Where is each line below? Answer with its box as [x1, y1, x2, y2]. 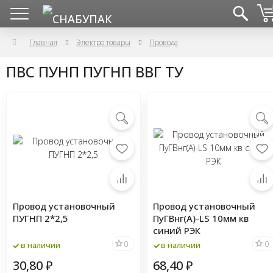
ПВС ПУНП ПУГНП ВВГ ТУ [6, 62, 183, 82]
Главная [29, 37, 57, 48]
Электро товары [76, 37, 130, 48]
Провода [149, 37, 178, 48]
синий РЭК [153, 224, 201, 236]
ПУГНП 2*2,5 [13, 212, 68, 224]
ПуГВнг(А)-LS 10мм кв [153, 212, 249, 224]
